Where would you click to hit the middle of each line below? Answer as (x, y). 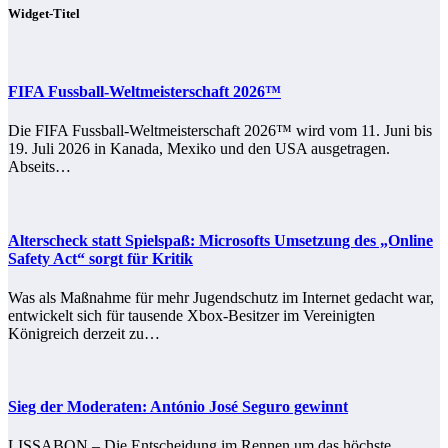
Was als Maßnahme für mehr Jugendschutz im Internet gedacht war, (221, 297)
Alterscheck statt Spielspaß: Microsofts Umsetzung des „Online (220, 240)
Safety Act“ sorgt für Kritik (100, 258)
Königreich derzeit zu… (84, 333)
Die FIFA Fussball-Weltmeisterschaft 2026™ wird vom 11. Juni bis (220, 131)
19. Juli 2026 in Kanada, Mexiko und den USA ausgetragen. (199, 149)
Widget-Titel (44, 13)
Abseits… (39, 167)
